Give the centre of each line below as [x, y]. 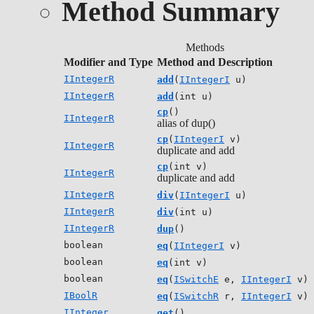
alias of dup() [186, 123]
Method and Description [215, 62]
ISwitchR [196, 296]
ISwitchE [196, 279]
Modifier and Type [108, 62]
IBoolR [81, 295]
